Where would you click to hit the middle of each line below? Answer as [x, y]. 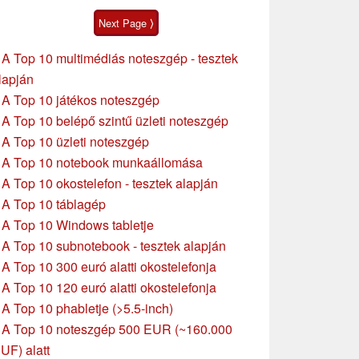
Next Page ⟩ [126, 23]
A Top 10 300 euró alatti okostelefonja [109, 266]
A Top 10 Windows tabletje [78, 224]
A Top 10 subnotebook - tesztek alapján [114, 245]
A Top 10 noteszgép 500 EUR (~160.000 [117, 329]
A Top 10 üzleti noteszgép [75, 141]
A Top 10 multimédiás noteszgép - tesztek [120, 58]
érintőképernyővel [196, 13]
